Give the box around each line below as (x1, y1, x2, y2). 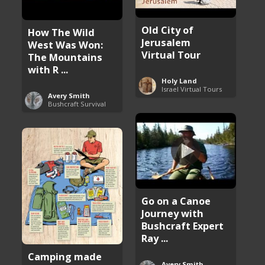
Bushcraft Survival (48, 99, 106, 108)
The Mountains (28, 50, 103, 64)
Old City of (141, 22, 194, 37)
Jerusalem (141, 35, 191, 49)
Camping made (28, 249, 102, 263)
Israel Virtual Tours (161, 84, 222, 93)
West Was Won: (28, 37, 104, 51)
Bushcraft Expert (141, 218, 224, 232)
